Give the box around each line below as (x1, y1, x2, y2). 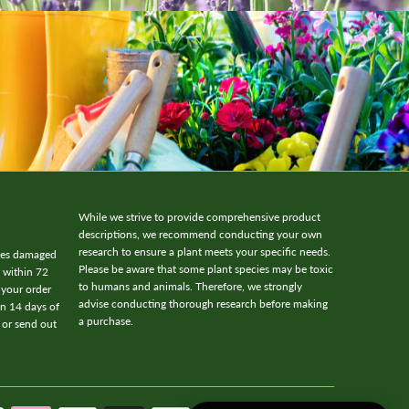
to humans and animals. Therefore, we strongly (79, 278, 302, 293)
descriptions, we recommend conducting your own (79, 226, 322, 241)
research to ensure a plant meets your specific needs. (79, 244, 330, 258)
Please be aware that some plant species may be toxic (79, 261, 333, 276)
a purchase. (79, 313, 133, 328)
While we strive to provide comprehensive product (79, 209, 320, 224)
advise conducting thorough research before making (79, 296, 328, 310)
